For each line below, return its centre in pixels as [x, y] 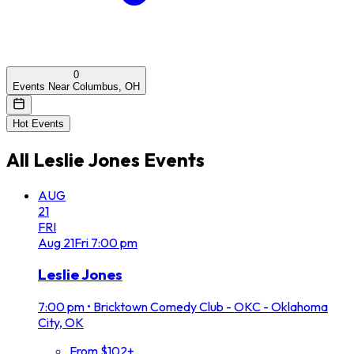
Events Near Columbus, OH [76, 86]
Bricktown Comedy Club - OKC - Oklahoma [211, 307]
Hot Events [38, 123]
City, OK [61, 323]
